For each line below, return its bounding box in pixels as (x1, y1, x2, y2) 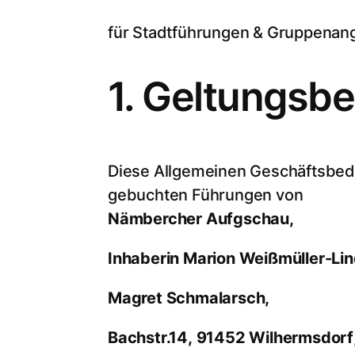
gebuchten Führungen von (108, 185, 303, 204)
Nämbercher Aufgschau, (108, 208, 298, 228)
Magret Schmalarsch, (108, 288, 273, 307)
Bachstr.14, (108, 327, 197, 347)
